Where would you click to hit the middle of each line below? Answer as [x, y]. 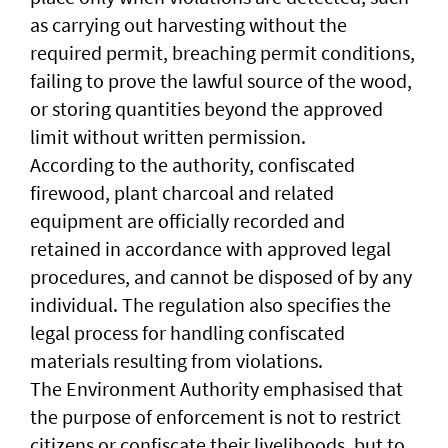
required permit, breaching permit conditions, [222, 52]
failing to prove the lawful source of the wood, [221, 80]
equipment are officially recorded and [187, 220]
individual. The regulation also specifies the [210, 304]
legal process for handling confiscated [187, 332]
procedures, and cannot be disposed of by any [221, 276]
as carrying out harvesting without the [188, 24]
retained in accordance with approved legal [210, 248]
